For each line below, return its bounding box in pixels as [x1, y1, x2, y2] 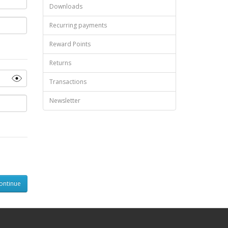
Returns [49, 58, 71, 67]
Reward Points [49, 39, 91, 48]
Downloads [49, 2, 82, 11]
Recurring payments [49, 20, 107, 30]
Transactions [49, 77, 87, 86]
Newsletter [49, 96, 80, 105]
